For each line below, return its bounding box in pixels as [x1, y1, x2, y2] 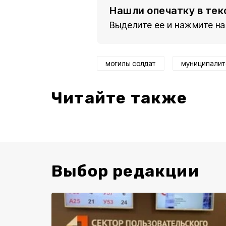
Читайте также [51, 88, 188, 107]
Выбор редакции [51, 161, 199, 181]
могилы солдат [105, 59, 156, 68]
